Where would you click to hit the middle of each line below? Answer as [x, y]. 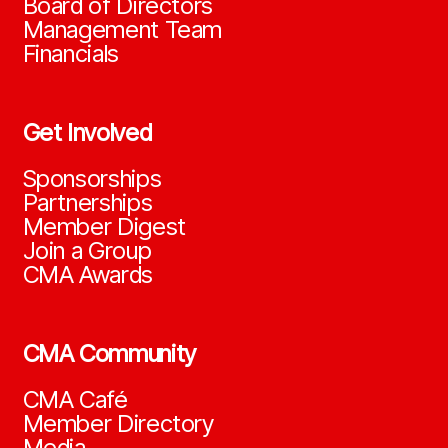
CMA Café [75, 400]
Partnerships [87, 203]
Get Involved [87, 133]
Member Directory [118, 424]
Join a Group [87, 251]
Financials [70, 54]
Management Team [122, 30]
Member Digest [104, 227]
